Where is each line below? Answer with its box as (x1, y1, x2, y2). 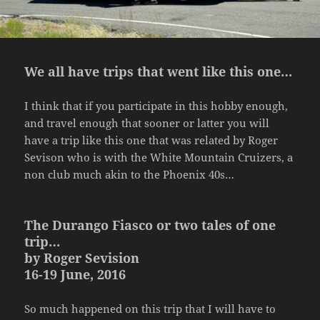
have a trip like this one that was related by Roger (24, 132, 279, 147)
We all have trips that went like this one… (24, 62, 293, 80)
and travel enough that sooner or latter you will (24, 115, 270, 130)
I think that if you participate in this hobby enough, (24, 98, 289, 113)
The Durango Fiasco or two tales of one (24, 216, 276, 234)
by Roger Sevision (24, 249, 140, 266)
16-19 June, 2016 (24, 265, 126, 283)
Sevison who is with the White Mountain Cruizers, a (24, 149, 294, 164)
